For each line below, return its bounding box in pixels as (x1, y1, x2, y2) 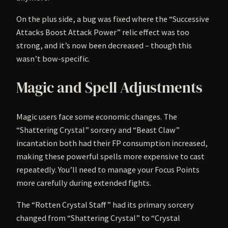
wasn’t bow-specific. (16, 53, 90, 64)
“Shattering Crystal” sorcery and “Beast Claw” (16, 125, 180, 135)
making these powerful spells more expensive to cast (16, 151, 205, 162)
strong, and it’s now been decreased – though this (16, 40, 192, 50)
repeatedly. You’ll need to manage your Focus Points (16, 164, 199, 175)
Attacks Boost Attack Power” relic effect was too (16, 26, 189, 37)
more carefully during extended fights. (16, 178, 151, 188)
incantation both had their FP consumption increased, (16, 138, 208, 149)
